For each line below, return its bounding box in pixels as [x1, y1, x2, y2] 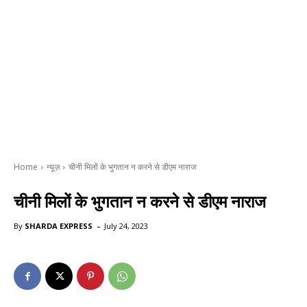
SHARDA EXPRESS [25, 221, 93, 232]
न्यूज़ [47, 161, 60, 173]
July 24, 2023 [104, 221, 148, 232]
